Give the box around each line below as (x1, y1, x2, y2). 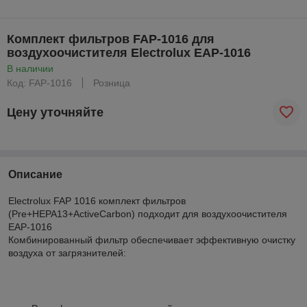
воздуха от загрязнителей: (8, 247, 126, 258)
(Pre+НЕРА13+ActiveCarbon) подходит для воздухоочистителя (8, 208, 287, 219)
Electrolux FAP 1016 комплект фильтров (8, 195, 186, 206)
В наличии (7, 63, 53, 74)
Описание (8, 169, 62, 180)
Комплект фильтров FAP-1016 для (7, 32, 214, 46)
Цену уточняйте (7, 105, 103, 119)
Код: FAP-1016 (7, 77, 72, 88)
